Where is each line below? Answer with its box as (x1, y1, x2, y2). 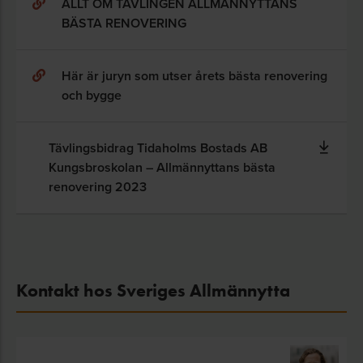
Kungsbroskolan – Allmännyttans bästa (49, 157, 275, 177)
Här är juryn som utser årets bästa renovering (62, 66, 327, 85)
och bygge (62, 85, 122, 105)
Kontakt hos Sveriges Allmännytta (16, 279, 290, 301)
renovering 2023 (49, 177, 147, 196)
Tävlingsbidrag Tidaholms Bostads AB (49, 138, 267, 157)
